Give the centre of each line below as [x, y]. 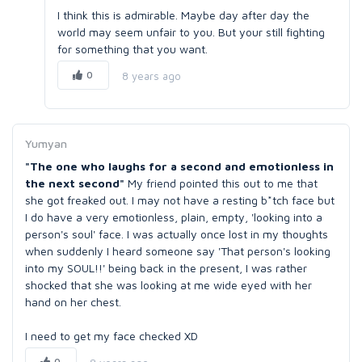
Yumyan [46, 143]
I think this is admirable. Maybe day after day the [183, 15]
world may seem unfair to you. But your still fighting [191, 32]
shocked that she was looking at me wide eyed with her [168, 285]
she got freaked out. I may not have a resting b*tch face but [180, 200]
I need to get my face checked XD [112, 336]
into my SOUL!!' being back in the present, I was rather [166, 268]
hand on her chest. [73, 302]
